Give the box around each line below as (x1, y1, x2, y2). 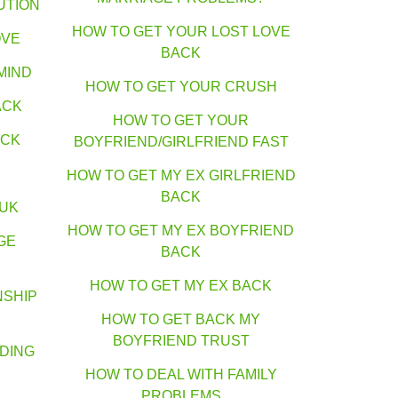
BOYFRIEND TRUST (112, 333, 250, 349)
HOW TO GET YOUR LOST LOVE (71, 24, 291, 40)
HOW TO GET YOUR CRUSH (84, 79, 277, 95)
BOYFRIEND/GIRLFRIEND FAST (73, 134, 289, 150)
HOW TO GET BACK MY (101, 312, 260, 328)
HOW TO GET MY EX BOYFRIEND (68, 223, 294, 239)
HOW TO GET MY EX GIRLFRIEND (66, 168, 296, 184)
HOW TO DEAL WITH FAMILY (84, 367, 277, 383)
